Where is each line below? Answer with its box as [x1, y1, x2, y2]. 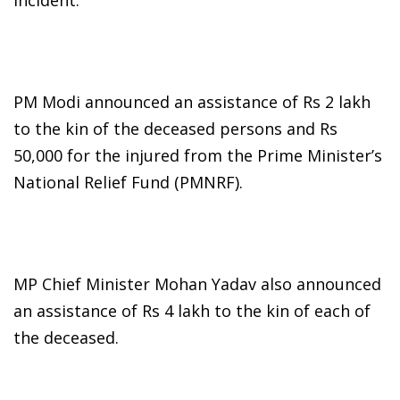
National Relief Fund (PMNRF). [13, 171, 243, 194]
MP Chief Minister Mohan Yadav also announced [13, 273, 381, 296]
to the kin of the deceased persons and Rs [13, 118, 337, 140]
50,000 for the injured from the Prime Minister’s [13, 145, 382, 167]
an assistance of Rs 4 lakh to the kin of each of [13, 300, 371, 322]
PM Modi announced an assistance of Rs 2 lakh [13, 91, 371, 113]
